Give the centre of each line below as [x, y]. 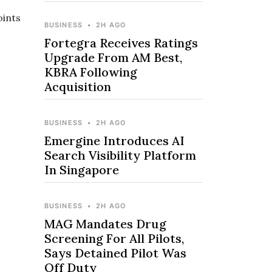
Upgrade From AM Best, [113, 57]
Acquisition [78, 87]
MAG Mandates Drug [105, 224]
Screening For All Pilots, [114, 238]
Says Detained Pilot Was [115, 253]
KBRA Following [91, 72]
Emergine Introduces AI [114, 141]
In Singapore [82, 170]
